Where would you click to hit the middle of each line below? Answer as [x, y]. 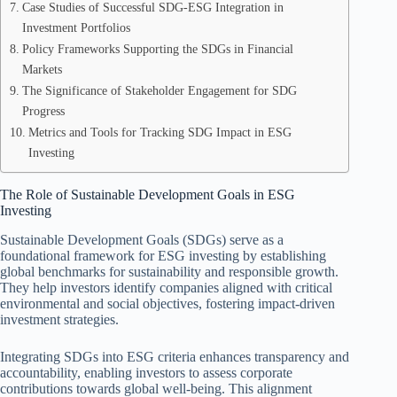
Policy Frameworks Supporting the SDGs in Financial [157, 49]
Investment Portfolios [76, 27]
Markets [42, 69]
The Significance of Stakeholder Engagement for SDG [159, 90]
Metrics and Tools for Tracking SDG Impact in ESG [160, 132]
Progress [43, 111]
